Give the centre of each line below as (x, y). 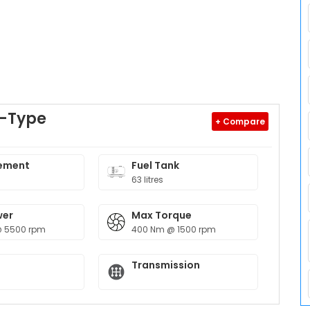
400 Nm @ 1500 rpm (174, 229)
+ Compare (240, 121)
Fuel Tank (156, 165)
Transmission (166, 265)
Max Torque (162, 215)
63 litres (148, 180)
